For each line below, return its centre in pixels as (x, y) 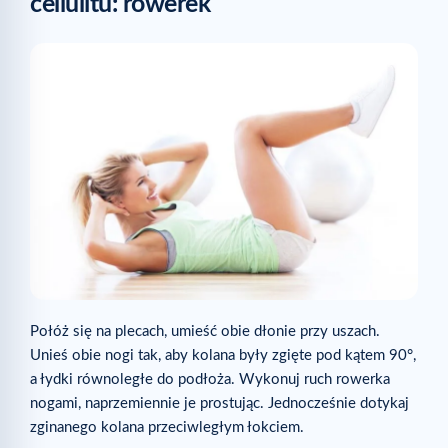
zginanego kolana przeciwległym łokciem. (167, 427)
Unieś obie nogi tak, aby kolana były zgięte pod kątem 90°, (223, 355)
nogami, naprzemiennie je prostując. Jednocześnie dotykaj (219, 403)
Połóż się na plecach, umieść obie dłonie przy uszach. (205, 331)
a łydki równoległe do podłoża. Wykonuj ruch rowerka (210, 379)
